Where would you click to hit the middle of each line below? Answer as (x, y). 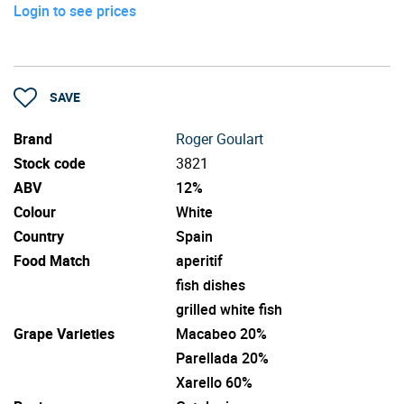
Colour (35, 211)
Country (39, 236)
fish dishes (211, 285)
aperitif (199, 260)
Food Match (52, 260)
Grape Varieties (64, 333)
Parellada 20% (222, 358)
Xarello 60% (214, 382)
